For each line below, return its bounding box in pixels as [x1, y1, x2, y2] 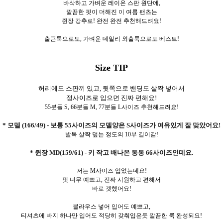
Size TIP [95, 62, 128, 73]
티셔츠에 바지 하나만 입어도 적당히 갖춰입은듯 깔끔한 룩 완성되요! [21, 212, 202, 219]
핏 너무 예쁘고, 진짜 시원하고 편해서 [62, 176, 161, 183]
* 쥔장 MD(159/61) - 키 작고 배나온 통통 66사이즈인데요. [30, 148, 193, 156]
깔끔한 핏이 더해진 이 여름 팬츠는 [66, 8, 157, 15]
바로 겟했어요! [92, 185, 131, 192]
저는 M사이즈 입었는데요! [76, 167, 147, 174]
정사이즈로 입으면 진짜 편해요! [66, 94, 157, 102]
